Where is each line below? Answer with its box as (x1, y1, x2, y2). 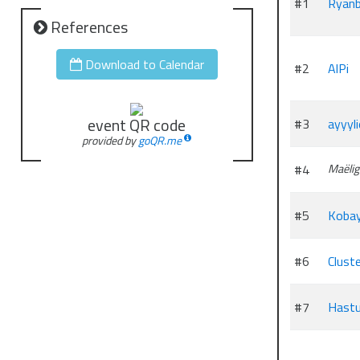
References (47, 14, 128, 39)
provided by (82, 132, 139, 149)
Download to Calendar (81, 55, 204, 74)
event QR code (88, 112, 186, 137)
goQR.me (138, 132, 182, 149)
